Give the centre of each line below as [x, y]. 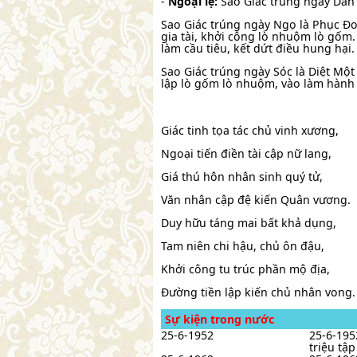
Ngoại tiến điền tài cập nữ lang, [246, 153]
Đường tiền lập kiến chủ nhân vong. [258, 292]
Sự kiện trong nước [220, 320]
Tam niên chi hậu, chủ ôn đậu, [243, 245]
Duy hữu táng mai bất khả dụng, [249, 222]
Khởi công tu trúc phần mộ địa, [245, 269]
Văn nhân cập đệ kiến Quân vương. [256, 199]
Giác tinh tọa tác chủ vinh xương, [250, 130]
